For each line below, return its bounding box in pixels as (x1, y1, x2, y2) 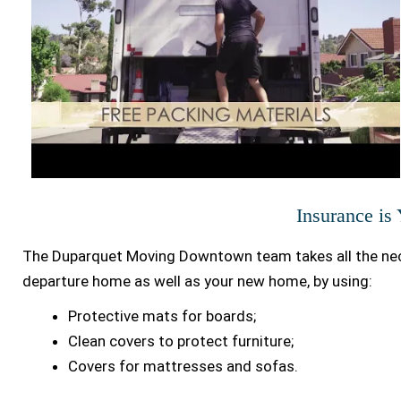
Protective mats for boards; (68, 306, 256, 325)
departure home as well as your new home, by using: (22, 271, 372, 290)
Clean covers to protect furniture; (68, 331, 294, 350)
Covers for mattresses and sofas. (68, 356, 298, 375)
